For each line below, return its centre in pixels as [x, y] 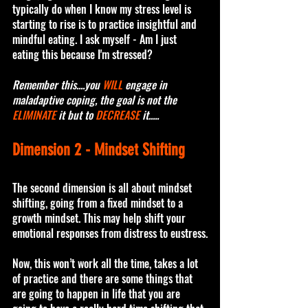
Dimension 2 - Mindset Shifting [101, 150]
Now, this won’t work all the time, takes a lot [107, 263]
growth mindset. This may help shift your [100, 218]
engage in [146, 84]
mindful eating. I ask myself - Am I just [96, 39]
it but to [76, 114]
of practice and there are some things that [104, 278]
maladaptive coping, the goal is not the [96, 99]
